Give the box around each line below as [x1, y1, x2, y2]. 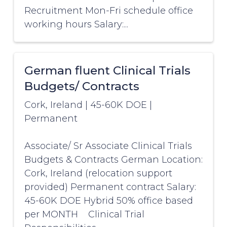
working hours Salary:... [24, 19, 128, 30]
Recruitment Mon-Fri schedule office [24, 5, 193, 17]
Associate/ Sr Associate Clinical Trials [24, 140, 192, 152]
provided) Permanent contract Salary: [24, 181, 196, 193]
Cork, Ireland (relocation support [24, 168, 172, 179]
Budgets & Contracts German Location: [24, 154, 203, 166]
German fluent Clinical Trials [24, 63, 191, 78]
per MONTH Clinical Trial [24, 209, 144, 220]
